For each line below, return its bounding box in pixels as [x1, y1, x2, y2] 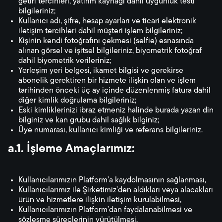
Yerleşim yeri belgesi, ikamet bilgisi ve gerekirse [18, 67, 183, 75]
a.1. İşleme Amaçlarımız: [8, 143, 135, 155]
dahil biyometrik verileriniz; [18, 57, 111, 65]
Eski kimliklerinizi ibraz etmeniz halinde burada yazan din [18, 107, 214, 114]
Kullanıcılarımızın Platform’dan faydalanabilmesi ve [18, 206, 192, 214]
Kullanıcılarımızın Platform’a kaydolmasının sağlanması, [18, 176, 206, 184]
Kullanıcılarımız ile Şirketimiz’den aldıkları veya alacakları [18, 186, 213, 194]
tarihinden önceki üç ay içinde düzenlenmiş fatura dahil [18, 87, 211, 95]
